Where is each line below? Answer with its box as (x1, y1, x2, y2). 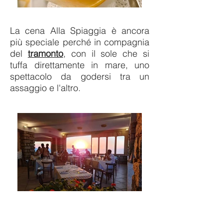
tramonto (27, 48, 63, 59)
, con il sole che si (63, 48, 150, 59)
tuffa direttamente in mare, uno (10, 59, 149, 71)
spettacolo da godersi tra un (10, 71, 149, 82)
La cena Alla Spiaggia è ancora (10, 25, 149, 36)
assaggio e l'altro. (10, 82, 81, 94)
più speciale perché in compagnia (10, 36, 149, 48)
